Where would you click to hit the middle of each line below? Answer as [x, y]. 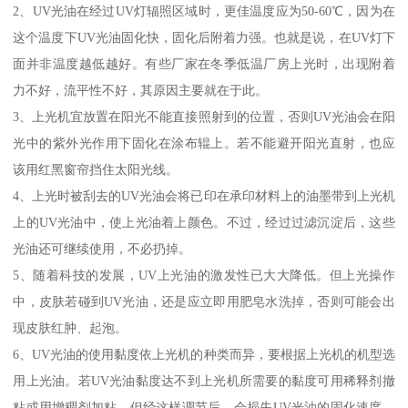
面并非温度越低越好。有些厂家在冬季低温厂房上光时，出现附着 [204, 64]
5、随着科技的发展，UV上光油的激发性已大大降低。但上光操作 [204, 275]
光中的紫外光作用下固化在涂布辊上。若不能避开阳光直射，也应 [204, 143]
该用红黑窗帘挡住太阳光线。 [96, 170]
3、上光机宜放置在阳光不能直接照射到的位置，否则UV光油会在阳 [204, 117]
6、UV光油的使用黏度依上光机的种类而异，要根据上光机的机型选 [204, 355]
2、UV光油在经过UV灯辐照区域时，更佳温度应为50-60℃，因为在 [204, 11]
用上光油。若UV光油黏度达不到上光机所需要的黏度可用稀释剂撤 [204, 381]
